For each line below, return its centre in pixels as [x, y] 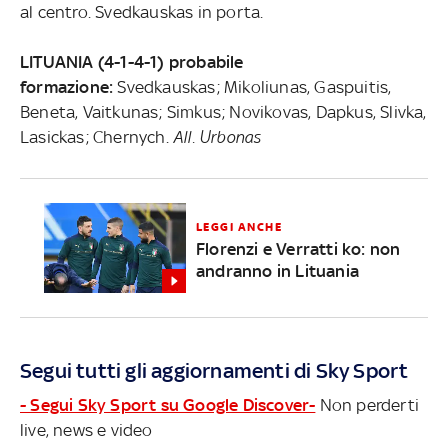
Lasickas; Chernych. [96, 136]
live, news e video [86, 429]
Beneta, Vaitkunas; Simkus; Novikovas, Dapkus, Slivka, [223, 111]
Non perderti [367, 404]
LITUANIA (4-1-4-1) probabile [132, 61]
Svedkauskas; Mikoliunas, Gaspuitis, [252, 86]
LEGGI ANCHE [239, 227]
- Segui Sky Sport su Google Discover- [168, 404]
